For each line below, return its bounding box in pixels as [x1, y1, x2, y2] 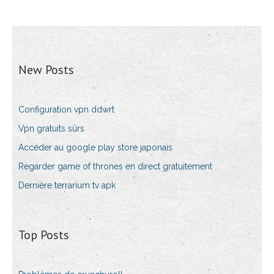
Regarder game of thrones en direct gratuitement [18, 161, 212, 172]
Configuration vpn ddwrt [18, 105, 114, 115]
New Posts [18, 62, 74, 78]
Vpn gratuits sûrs [18, 124, 84, 134]
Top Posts [18, 227, 69, 243]
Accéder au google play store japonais [18, 143, 172, 153]
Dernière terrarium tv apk [18, 180, 116, 191]
